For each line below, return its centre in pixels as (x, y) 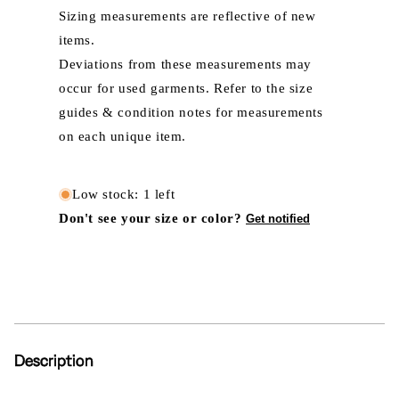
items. (77, 40)
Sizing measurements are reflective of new (187, 16)
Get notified (278, 219)
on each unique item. (122, 136)
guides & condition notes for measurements (191, 112)
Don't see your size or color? (152, 218)
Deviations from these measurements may (185, 64)
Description (54, 360)
